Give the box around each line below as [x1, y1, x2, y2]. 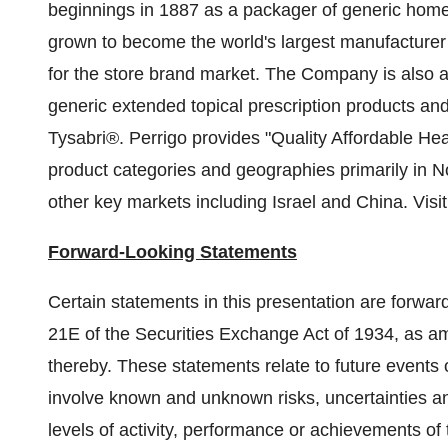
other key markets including [48, 192, 272, 212]
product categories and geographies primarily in [48, 160, 432, 180]
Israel [272, 192, 316, 212]
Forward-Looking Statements [48, 242, 297, 262]
